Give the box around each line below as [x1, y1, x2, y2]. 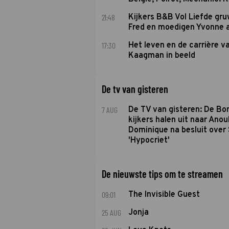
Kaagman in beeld [128, 51, 195, 61]
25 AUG [102, 208, 121, 217]
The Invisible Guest [128, 190, 200, 200]
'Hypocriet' [128, 135, 170, 146]
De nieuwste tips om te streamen [102, 168, 223, 180]
